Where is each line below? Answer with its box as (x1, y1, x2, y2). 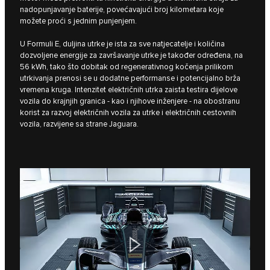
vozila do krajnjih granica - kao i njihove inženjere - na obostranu (20, 96, 240, 106)
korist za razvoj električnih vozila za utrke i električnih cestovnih (20, 108, 236, 118)
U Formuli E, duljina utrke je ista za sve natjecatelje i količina (20, 39, 225, 49)
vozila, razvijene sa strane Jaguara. (20, 119, 139, 129)
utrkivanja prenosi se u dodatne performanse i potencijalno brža (20, 74, 240, 83)
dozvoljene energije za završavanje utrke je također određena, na (20, 51, 243, 60)
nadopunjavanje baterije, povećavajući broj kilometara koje (20, 5, 224, 14)
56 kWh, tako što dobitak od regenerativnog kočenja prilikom (20, 62, 233, 72)
